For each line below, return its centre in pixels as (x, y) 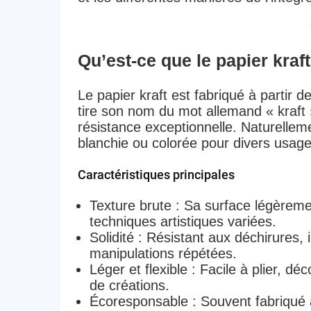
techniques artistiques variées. (183, 221)
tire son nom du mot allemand (171, 111)
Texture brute (130, 205)
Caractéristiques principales (156, 174)
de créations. (129, 285)
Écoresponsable (138, 301)
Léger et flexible (138, 269)
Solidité (111, 237)
